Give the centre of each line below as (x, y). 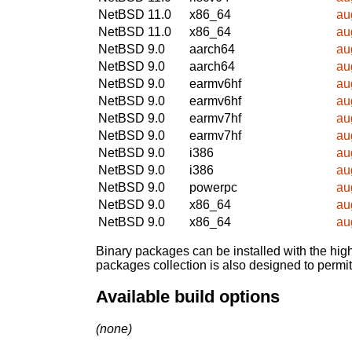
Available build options (188, 297)
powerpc (213, 187)
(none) (114, 328)
